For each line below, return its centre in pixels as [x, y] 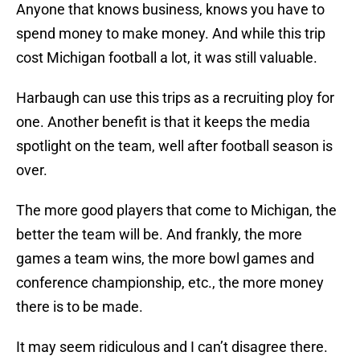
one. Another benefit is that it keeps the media [163, 122]
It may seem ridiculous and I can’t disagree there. [172, 347]
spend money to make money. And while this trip [171, 34]
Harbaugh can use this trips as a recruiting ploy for [175, 98]
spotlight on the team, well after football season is [174, 146]
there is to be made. [80, 307]
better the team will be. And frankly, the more [159, 235]
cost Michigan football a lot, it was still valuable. [167, 58]
